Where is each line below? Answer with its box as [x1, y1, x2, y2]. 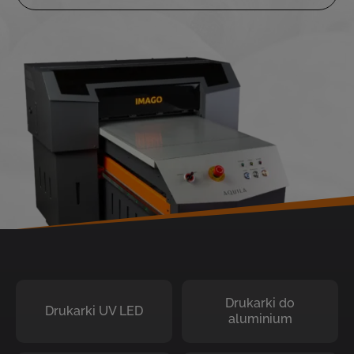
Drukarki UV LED [45, 303, 143, 319]
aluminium [228, 311, 292, 327]
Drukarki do [225, 296, 295, 311]
